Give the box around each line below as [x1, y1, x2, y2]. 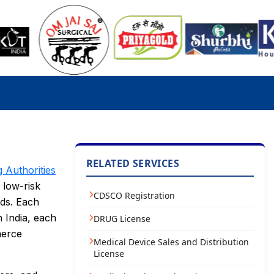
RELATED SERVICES [86, 157, 179, 170]
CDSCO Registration [93, 190, 175, 201]
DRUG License [93, 213, 150, 224]
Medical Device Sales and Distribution [93, 236, 249, 248]
